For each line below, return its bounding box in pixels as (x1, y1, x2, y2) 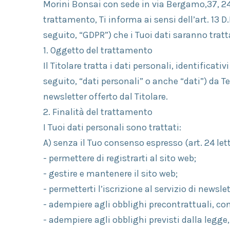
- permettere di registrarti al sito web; (43, 152, 196, 164)
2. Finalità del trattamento (43, 106, 152, 118)
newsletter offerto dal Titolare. (43, 91, 168, 102)
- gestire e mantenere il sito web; (43, 168, 178, 179)
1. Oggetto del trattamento (43, 45, 152, 56)
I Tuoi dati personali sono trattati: (43, 122, 181, 133)
